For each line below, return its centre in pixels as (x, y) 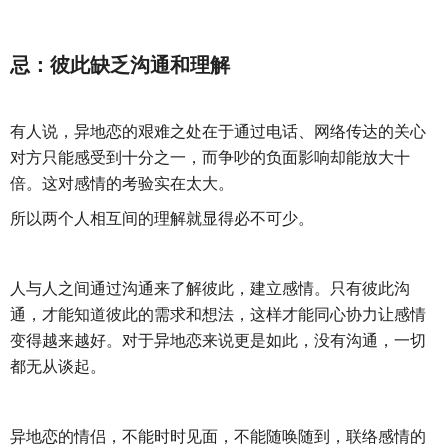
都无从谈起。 (58, 367)
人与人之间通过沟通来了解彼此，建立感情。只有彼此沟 (210, 289)
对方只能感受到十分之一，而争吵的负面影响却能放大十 (210, 158)
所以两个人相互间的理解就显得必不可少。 (162, 219)
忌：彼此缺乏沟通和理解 (120, 65)
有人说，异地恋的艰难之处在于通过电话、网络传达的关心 (218, 132)
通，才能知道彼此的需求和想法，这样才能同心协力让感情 (218, 315)
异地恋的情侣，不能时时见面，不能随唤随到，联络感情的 (218, 437)
